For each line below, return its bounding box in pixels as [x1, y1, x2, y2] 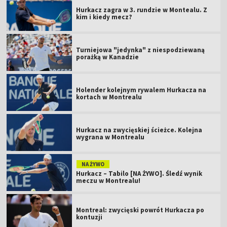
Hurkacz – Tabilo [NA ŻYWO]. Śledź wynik [76, 169, 203, 178]
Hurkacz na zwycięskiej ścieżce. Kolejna [76, 125, 203, 134]
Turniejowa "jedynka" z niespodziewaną [76, 45, 205, 54]
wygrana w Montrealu [76, 132, 145, 141]
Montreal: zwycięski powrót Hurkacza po [76, 205, 205, 214]
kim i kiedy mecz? [76, 12, 133, 21]
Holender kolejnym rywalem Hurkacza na [76, 85, 207, 94]
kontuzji [76, 212, 103, 221]
